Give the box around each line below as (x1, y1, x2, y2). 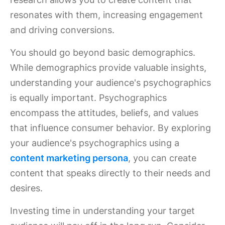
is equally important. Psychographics (10, 92, 167, 103)
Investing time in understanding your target (10, 205, 195, 216)
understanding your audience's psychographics (10, 77, 211, 88)
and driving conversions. (10, 25, 115, 35)
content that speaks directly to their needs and (10, 168, 210, 178)
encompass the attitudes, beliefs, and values (10, 107, 198, 118)
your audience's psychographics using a (10, 138, 179, 148)
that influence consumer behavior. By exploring (10, 123, 211, 133)
